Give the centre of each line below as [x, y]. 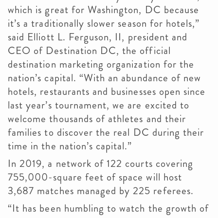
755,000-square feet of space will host [95, 177]
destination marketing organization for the [101, 64]
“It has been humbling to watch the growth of [109, 208]
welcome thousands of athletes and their [97, 119]
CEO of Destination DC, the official [89, 51]
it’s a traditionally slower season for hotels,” [104, 23]
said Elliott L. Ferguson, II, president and [98, 37]
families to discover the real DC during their [106, 132]
